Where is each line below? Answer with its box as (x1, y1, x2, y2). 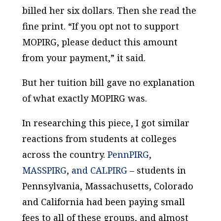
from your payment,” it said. (22, 52, 146, 64)
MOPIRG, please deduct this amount (22, 36, 178, 48)
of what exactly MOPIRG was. (22, 92, 147, 104)
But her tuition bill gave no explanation (22, 76, 195, 88)
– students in (127, 164, 186, 176)
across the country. (22, 148, 108, 160)
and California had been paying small (22, 196, 185, 208)
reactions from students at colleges (22, 133, 177, 145)
